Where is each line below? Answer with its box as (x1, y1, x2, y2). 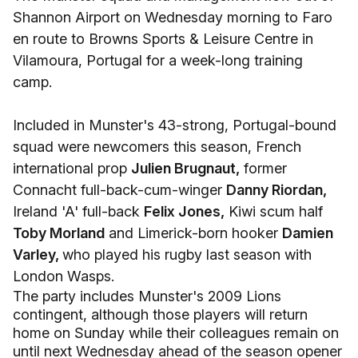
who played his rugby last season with (62, 246, 312, 263)
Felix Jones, (144, 203, 225, 220)
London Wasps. (13, 268, 114, 284)
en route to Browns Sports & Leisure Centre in (13, 30, 313, 47)
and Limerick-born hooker (105, 225, 282, 241)
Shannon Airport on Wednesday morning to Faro (13, 9, 332, 26)
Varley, (13, 246, 62, 263)
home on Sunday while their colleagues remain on (13, 324, 339, 341)
